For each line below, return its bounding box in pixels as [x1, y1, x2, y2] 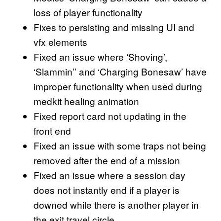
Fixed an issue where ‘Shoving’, [34, 50, 167, 64]
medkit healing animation [34, 94, 139, 108]
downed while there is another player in [34, 198, 199, 212]
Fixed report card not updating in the [34, 109, 186, 123]
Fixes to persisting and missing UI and [34, 20, 194, 34]
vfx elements [34, 35, 87, 49]
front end [34, 124, 71, 138]
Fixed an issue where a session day [34, 168, 185, 182]
